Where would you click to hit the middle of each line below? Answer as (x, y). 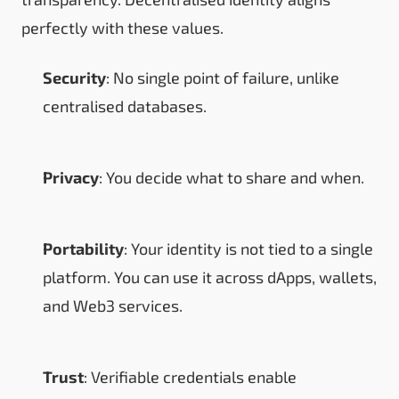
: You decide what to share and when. (232, 177)
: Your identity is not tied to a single (248, 248)
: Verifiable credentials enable (190, 376)
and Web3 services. (113, 305)
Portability (83, 248)
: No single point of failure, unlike (223, 77)
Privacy (71, 177)
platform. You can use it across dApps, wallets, (210, 277)
